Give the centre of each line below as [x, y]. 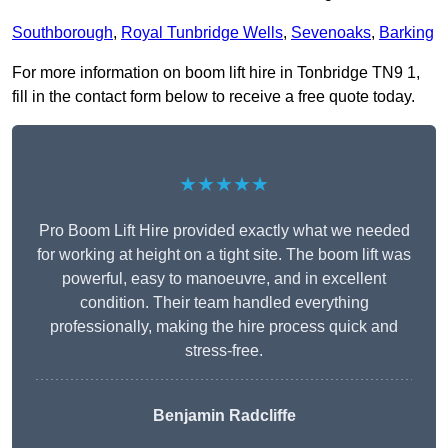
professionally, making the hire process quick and [224, 327]
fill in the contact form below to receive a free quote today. [213, 97]
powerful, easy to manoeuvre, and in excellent [224, 279]
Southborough [62, 33]
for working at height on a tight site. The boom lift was [224, 255]
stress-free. [224, 351]
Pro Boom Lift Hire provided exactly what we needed [224, 231]
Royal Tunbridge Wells [202, 33]
